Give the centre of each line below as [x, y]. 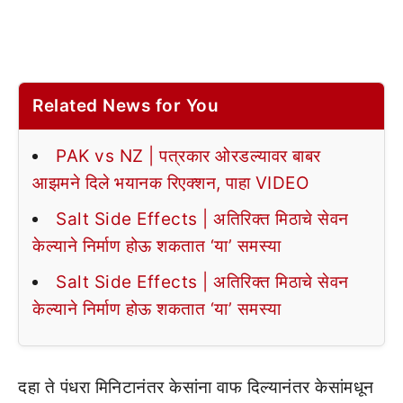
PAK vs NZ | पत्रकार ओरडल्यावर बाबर [188, 156]
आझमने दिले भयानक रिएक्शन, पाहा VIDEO [170, 183]
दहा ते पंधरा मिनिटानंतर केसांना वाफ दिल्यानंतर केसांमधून [196, 387]
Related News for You [125, 106]
